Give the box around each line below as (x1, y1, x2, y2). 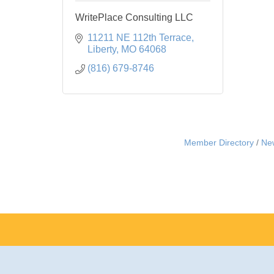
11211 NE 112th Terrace (87, 32, 191, 43)
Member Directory (184, 138, 254, 147)
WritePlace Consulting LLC (75, 12, 193, 23)
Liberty (87, 43, 116, 54)
